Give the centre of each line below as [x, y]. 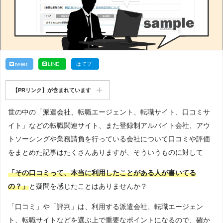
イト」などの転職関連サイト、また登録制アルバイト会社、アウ [109, 126]
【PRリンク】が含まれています [52, 90]
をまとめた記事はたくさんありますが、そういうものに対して [106, 153]
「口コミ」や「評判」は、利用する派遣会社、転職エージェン [106, 207]
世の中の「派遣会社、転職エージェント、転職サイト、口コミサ [109, 112]
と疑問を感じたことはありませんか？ [88, 186]
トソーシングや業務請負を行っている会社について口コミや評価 [109, 139]
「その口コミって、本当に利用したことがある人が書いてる [102, 173]
